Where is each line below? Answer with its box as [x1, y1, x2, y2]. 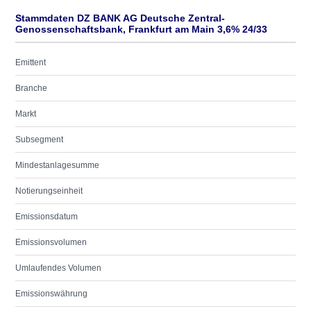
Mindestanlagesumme [15, 160, 99, 170]
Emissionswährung [15, 289, 87, 299]
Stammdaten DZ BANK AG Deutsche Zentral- [15, 12, 225, 24]
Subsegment [15, 135, 63, 144]
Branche [15, 83, 47, 93]
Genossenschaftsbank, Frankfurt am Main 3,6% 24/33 [15, 24, 267, 35]
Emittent [15, 58, 46, 67]
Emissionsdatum [15, 212, 78, 221]
